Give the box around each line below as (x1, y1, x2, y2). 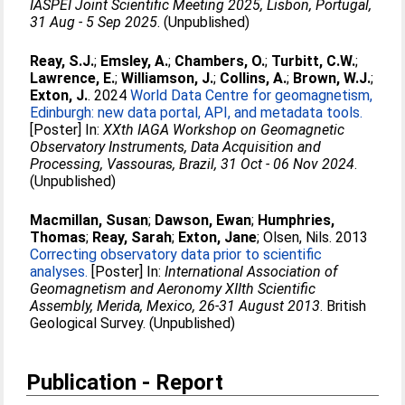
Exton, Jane (178, 229, 258, 246)
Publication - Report (26, 370, 224, 395)
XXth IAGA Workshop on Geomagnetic (103, 121, 345, 138)
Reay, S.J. (30, 52, 95, 70)
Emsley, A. (100, 52, 169, 70)
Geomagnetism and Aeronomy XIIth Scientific (30, 280, 316, 297)
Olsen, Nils (263, 229, 330, 246)
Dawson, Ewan (155, 212, 252, 229)
